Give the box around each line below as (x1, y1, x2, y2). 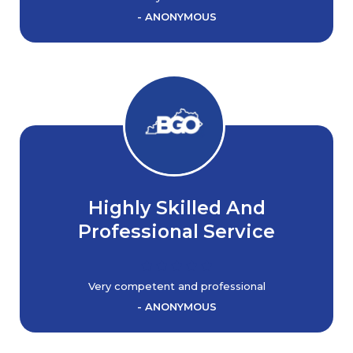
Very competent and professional (87, 280, 266, 292)
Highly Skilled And (87, 196, 266, 219)
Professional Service (78, 220, 275, 243)
